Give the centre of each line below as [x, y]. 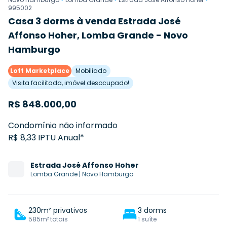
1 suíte [147, 219]
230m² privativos [58, 210]
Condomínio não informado [63, 125]
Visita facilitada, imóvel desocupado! [71, 83]
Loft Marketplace [40, 70]
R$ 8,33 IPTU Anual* [46, 137]
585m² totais [48, 219]
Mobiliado [91, 70]
